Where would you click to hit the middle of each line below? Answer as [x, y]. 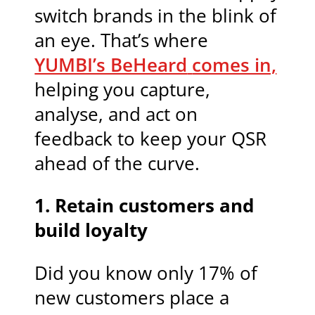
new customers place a [132, 297]
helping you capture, [123, 89]
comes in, [234, 65]
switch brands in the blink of [156, 15]
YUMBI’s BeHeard [111, 65]
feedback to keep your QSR [151, 139]
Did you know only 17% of [146, 273]
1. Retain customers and [144, 206]
